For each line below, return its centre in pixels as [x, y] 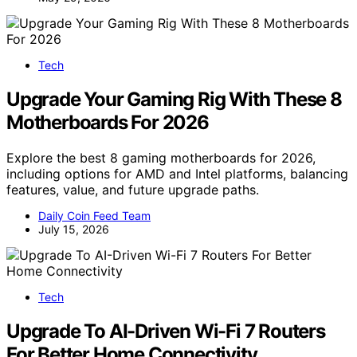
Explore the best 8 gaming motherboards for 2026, [161, 157]
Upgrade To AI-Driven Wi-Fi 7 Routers [166, 331]
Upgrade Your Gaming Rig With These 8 [174, 100]
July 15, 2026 [74, 229]
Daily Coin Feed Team [94, 215]
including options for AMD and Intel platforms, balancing [177, 173]
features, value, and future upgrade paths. [133, 189]
